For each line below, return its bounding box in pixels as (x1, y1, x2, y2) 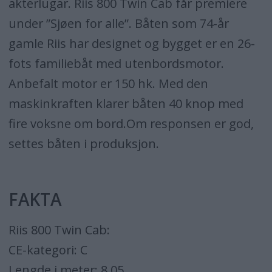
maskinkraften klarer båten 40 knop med (8, 95, 243, 112)
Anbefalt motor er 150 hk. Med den (8, 75, 208, 92)
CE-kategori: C (8, 241, 87, 258)
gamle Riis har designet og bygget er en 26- (8, 35, 255, 52)
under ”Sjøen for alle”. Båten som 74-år (8, 15, 229, 32)
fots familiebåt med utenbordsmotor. (8, 55, 224, 72)
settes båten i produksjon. (8, 135, 159, 152)
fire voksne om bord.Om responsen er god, (8, 115, 254, 132)
